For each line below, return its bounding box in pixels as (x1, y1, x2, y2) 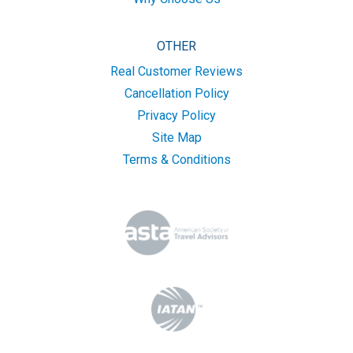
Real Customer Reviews (110, 64, 243, 80)
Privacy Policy (137, 108, 216, 124)
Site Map (151, 130, 202, 146)
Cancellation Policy (124, 86, 229, 102)
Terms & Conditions (122, 152, 231, 168)
